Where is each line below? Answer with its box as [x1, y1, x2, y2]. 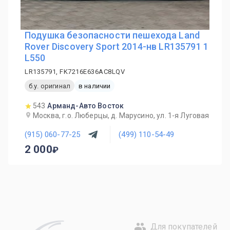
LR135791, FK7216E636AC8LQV [25, 68, 125, 75]
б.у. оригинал [29, 82, 70, 90]
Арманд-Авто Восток [47, 102, 124, 110]
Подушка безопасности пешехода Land [25, 30, 200, 41]
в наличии [78, 82, 111, 90]
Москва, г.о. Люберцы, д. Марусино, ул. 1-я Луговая [33, 111, 209, 120]
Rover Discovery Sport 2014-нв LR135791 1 [25, 41, 208, 52]
